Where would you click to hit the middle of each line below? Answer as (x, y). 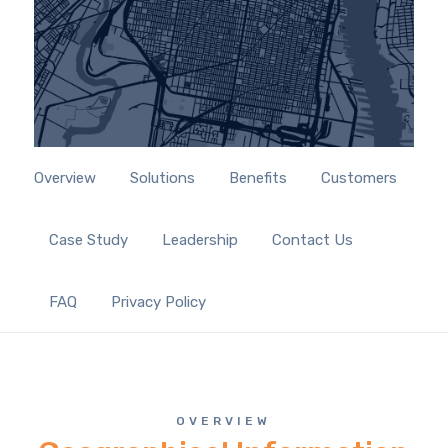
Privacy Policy (158, 301)
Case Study (88, 239)
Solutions (162, 177)
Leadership (199, 239)
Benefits (257, 177)
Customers (358, 177)
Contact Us (312, 239)
